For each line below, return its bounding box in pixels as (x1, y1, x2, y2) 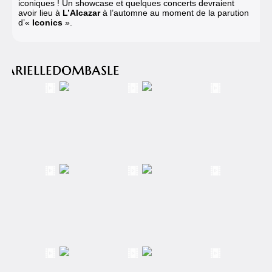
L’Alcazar (63, 7, 100, 18)
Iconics (32, 17, 65, 27)
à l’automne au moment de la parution (100, 7, 249, 18)
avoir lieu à (18, 7, 63, 18)
